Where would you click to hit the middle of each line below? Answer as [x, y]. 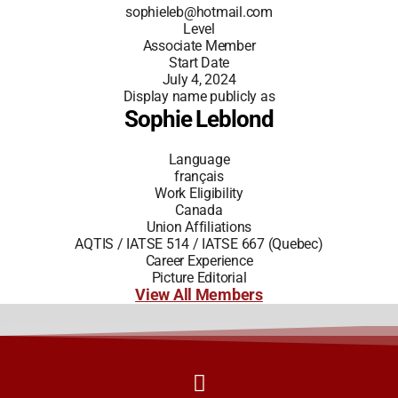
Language [199, 160]
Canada [199, 211]
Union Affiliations [199, 227]
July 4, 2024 [199, 80]
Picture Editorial [199, 278]
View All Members [199, 295]
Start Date [199, 63]
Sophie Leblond [199, 119]
